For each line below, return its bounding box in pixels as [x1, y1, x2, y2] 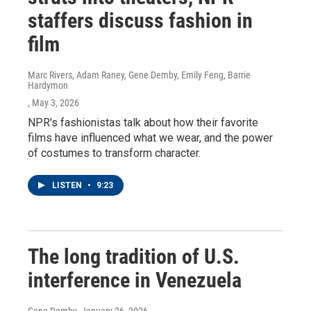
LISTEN [52, 180, 84, 190]
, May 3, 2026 [28, 97, 79, 108]
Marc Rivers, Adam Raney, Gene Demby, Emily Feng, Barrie [28, 69, 251, 81]
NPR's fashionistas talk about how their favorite [28, 116, 258, 129]
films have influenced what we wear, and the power [28, 131, 273, 144]
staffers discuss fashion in [28, 8, 253, 33]
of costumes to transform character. [28, 146, 201, 160]
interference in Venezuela [28, 268, 242, 292]
